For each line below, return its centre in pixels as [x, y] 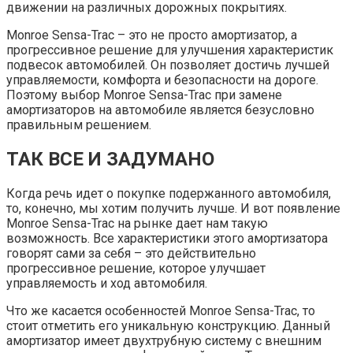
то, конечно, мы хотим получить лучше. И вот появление [173, 208]
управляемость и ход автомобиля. [107, 283]
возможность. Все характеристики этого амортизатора [167, 238]
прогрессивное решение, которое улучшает [136, 268]
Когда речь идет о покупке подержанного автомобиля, [169, 193]
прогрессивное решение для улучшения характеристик [170, 50]
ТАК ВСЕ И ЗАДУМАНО [110, 160]
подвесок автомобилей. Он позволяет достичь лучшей [168, 65]
